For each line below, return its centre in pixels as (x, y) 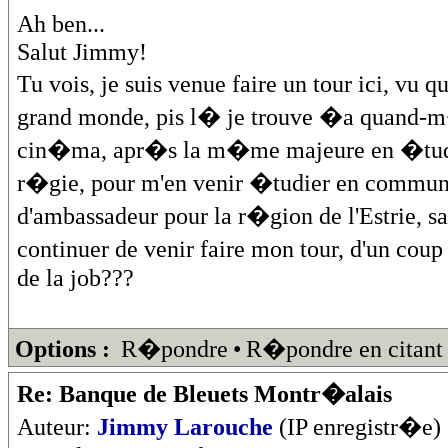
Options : (62, 348)
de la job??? (75, 277)
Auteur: (57, 426)
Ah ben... (61, 23)
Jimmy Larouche (185, 426)
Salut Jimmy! (82, 51)
